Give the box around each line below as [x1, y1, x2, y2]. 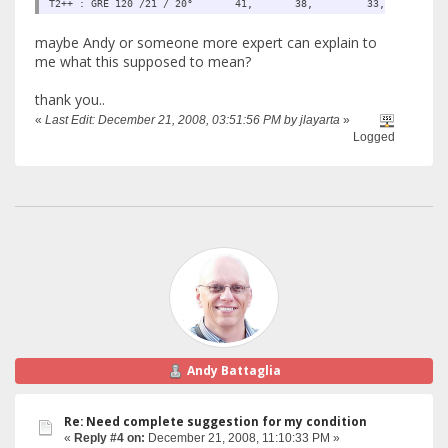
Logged [353, 130, 396, 145]
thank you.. [35, 89, 105, 109]
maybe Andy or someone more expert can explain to [35, 32, 377, 52]
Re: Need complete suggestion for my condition [64, 414, 367, 430]
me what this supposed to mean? [35, 51, 251, 71]
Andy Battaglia [186, 362, 281, 380]
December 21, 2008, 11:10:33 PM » [145, 431, 340, 446]
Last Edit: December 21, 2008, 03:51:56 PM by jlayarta [45, 113, 340, 128]
